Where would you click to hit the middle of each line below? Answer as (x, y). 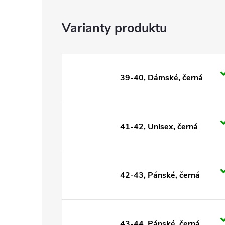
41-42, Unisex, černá (159, 127)
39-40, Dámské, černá (161, 78)
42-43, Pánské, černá (160, 175)
